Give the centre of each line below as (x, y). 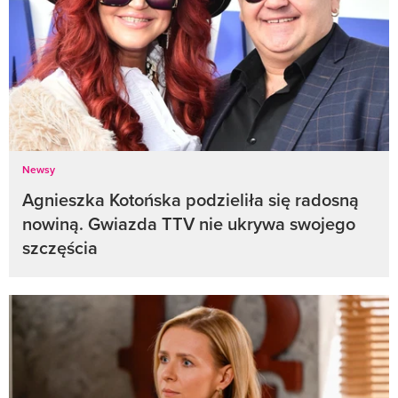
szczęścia (60, 248)
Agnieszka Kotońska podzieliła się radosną (191, 200)
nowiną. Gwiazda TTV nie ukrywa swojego (189, 224)
